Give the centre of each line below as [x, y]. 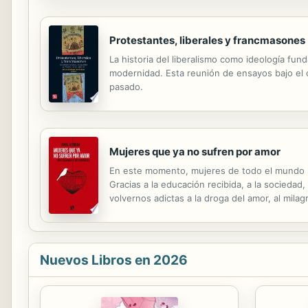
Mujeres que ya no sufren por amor [195, 152]
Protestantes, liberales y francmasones [207, 40]
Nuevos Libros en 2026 [114, 260]
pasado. [126, 86]
